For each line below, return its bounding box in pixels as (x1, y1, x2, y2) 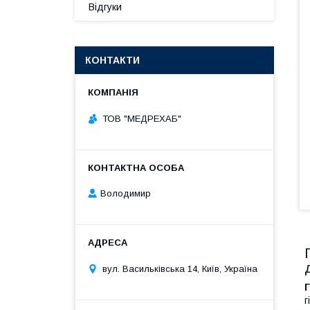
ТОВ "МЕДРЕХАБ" (102, 113, 181, 124)
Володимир (100, 188, 151, 199)
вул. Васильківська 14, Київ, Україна (102, 263, 257, 274)
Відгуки (89, 1, 122, 12)
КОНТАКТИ (85, 55, 140, 66)
